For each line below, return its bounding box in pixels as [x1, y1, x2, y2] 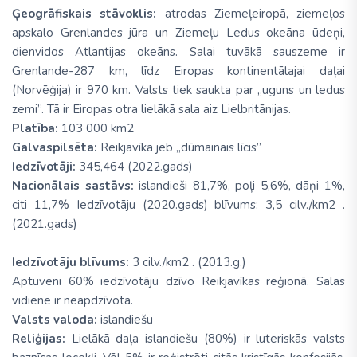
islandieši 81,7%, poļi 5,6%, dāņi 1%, [139, 178, 346, 194]
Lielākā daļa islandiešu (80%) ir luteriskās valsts [71, 331, 346, 347]
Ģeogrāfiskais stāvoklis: [12, 6, 165, 22]
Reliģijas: [12, 331, 72, 347]
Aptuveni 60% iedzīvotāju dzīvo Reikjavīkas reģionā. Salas [12, 273, 345, 290]
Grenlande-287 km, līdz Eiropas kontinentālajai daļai [12, 63, 345, 80]
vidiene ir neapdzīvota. [12, 292, 133, 309]
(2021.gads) [12, 216, 77, 233]
